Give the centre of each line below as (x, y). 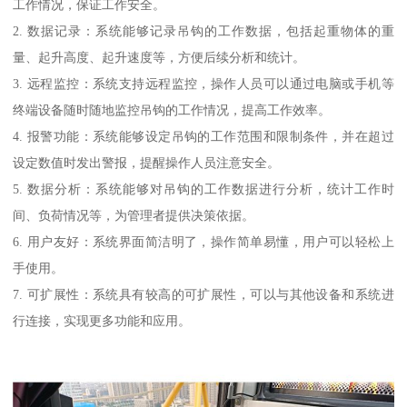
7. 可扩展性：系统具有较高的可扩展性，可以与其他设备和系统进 (203, 294)
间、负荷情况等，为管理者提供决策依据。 (134, 215)
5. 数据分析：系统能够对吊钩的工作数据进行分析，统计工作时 (203, 189)
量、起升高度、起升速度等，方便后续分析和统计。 (159, 57)
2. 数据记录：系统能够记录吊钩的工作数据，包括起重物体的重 (203, 30)
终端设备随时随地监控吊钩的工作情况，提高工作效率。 (172, 109)
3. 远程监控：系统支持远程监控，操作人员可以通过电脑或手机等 (203, 83)
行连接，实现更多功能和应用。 (102, 320)
